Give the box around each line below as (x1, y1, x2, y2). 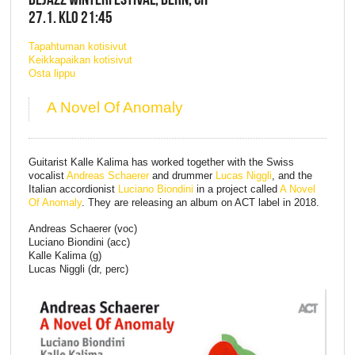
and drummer (148, 169, 216, 181)
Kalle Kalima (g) (28, 250, 101, 262)
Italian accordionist (28, 182, 118, 195)
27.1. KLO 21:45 (28, 8, 113, 27)
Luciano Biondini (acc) (28, 236, 130, 249)
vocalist (28, 169, 67, 181)
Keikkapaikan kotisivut (28, 53, 132, 66)
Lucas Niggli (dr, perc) (28, 263, 128, 276)
